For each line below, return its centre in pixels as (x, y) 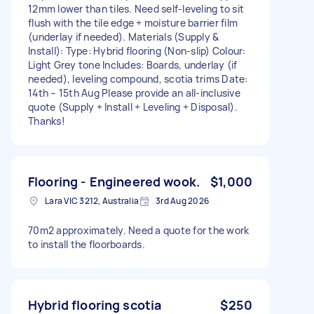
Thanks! (47, 121)
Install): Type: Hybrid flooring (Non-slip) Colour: (137, 50)
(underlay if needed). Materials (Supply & (124, 36)
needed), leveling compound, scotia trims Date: (138, 78)
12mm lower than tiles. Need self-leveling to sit (136, 8)
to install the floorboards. (87, 244)
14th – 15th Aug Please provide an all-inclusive (134, 93)
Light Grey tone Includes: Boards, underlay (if (133, 64)
